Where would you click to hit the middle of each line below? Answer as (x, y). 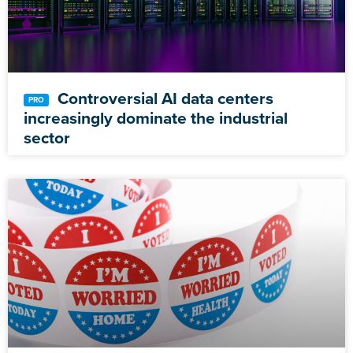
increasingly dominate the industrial (156, 117)
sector (47, 137)
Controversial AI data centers (163, 98)
